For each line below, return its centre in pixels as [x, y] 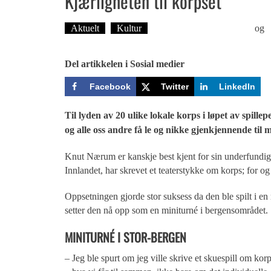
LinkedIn [237, 87]
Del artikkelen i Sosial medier [125, 64]
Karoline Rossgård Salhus [203, 28]
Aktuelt [85, 28]
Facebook [110, 87]
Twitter [175, 87]
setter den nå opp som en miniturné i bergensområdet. [166, 210]
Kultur [129, 28]
